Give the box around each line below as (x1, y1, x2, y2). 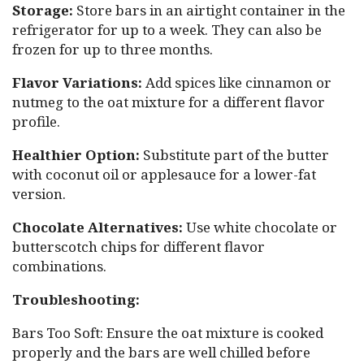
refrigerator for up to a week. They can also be (12, 20, 322, 39)
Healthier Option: (12, 145, 140, 164)
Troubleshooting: (12, 290, 140, 309)
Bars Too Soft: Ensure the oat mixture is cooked (12, 323, 323, 342)
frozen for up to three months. (12, 40, 213, 58)
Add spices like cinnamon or (142, 73, 331, 92)
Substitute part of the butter (140, 145, 329, 164)
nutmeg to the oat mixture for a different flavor (12, 93, 325, 111)
